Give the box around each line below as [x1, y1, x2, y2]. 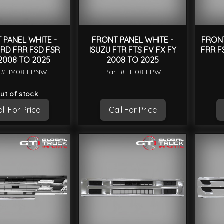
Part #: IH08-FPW [104, 67, 161, 77]
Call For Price [108, 105, 157, 115]
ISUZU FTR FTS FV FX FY [89, 45, 176, 55]
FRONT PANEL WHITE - [92, 35, 173, 45]
